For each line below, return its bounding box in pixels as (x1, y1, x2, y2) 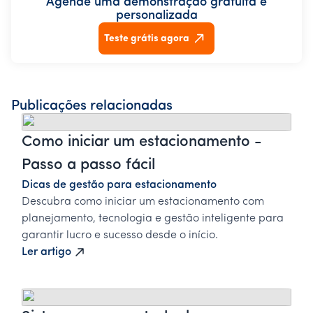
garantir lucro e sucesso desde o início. (22, 230, 218, 242)
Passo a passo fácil (22, 157, 155, 174)
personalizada (115, 9, 198, 23)
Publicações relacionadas (11, 99, 173, 114)
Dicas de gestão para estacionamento (22, 180, 217, 191)
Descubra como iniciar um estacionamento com (22, 196, 264, 208)
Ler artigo (22, 247, 71, 259)
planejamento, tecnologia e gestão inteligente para (22, 213, 284, 225)
